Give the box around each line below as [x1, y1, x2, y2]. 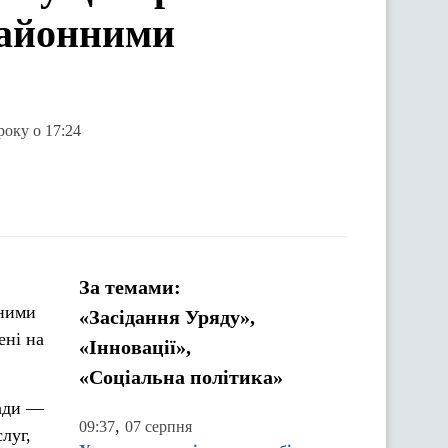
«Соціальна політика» [79, 366, 283, 388]
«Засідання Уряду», [79, 306, 255, 328]
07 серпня [125, 418, 192, 435]
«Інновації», [79, 336, 191, 358]
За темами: [79, 276, 181, 298]
